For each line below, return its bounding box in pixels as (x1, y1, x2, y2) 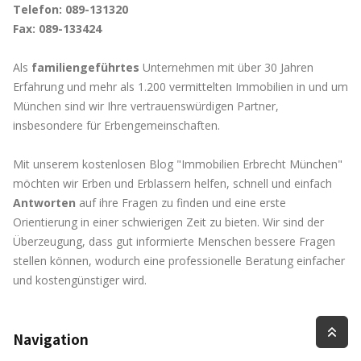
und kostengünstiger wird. (13, 272, 147, 288)
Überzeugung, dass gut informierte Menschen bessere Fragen (13, 234, 335, 250)
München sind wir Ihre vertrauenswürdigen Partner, (13, 98, 279, 114)
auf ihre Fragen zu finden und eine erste (79, 195, 286, 211)
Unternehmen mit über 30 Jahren (143, 60, 313, 76)
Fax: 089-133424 (13, 21, 102, 37)
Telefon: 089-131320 (13, 2, 128, 18)
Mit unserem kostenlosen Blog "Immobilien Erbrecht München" (13, 156, 342, 172)
